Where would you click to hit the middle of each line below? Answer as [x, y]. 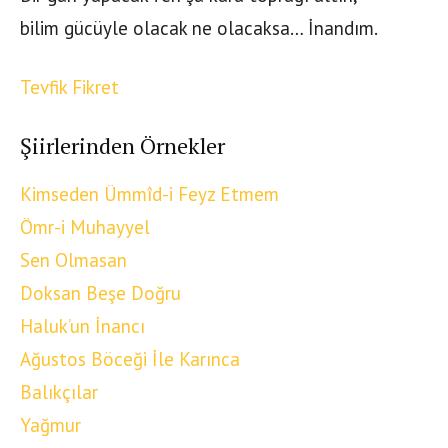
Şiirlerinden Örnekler [122, 146]
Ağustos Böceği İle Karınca [130, 359]
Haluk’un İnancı [82, 326]
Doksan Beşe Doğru [100, 293]
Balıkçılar [59, 392]
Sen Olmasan [73, 260]
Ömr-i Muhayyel [85, 227]
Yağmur [50, 425]
